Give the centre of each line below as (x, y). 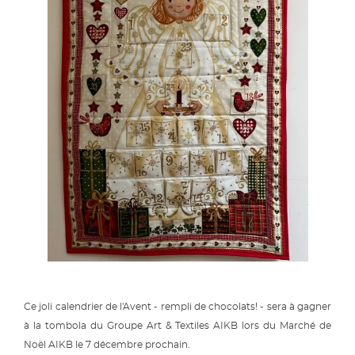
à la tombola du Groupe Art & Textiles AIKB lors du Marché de (177, 326)
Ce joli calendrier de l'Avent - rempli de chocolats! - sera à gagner (177, 307)
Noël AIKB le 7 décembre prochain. (108, 345)
